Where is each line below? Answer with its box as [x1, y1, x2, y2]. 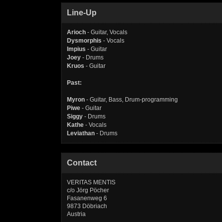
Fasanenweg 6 [67, 195, 107, 202]
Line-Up [67, 8, 97, 17]
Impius [67, 46, 86, 53]
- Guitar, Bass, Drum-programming [85, 96, 178, 103]
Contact [67, 159, 97, 167]
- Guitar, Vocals [86, 29, 127, 36]
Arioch [67, 29, 86, 36]
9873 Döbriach [67, 203, 107, 210]
